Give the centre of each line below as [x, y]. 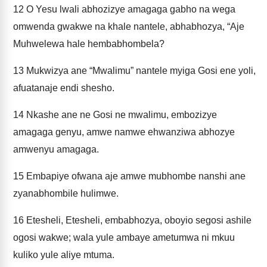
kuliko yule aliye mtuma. [64, 255]
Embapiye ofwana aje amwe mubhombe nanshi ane [135, 176]
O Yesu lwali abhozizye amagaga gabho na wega [130, 9]
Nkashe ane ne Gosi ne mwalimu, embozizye [120, 115]
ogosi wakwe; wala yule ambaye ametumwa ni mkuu [124, 237]
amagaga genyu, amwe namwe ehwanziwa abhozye [124, 132]
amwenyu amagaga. [56, 149]
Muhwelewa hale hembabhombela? [89, 44]
